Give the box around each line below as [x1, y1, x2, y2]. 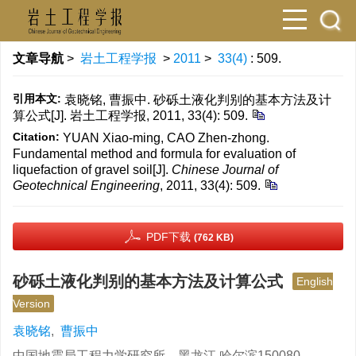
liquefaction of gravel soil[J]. [13, 163, 172, 176]
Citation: [13, 130, 60, 143]
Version [13, 297, 50, 310]
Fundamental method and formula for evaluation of [13, 147, 296, 161]
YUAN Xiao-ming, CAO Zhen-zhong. [63, 131, 269, 145]
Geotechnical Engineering [13, 179, 160, 192]
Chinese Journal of [172, 163, 278, 176]
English [296, 275, 333, 288]
